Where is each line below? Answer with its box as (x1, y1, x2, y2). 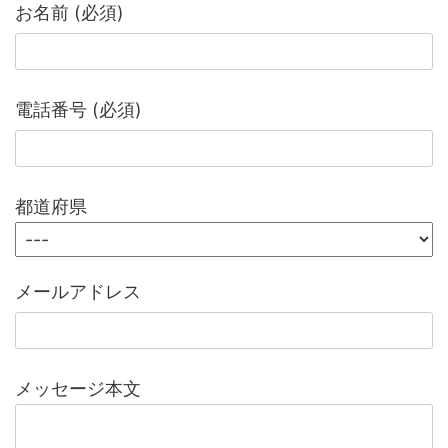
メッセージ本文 (15, 377, 141, 399)
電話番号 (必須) (15, 98, 142, 120)
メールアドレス (15, 280, 141, 302)
